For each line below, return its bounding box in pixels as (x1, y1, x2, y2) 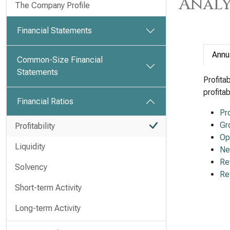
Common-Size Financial (17, 55, 103, 65)
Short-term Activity (15, 183, 82, 193)
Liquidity (15, 142, 45, 151)
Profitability (15, 121, 55, 131)
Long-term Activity (15, 203, 81, 213)
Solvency (15, 162, 47, 172)
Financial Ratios (17, 97, 73, 106)
